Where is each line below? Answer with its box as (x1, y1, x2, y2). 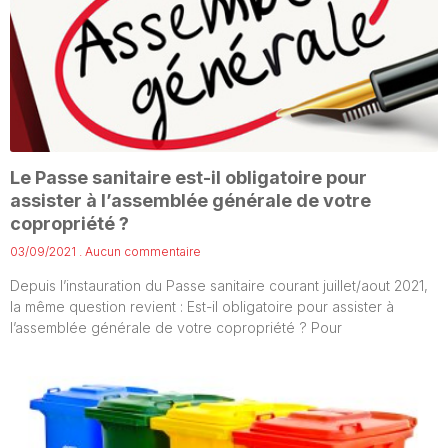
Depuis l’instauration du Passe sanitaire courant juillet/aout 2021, (10, 277, 428, 295)
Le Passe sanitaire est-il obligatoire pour (10, 167, 367, 189)
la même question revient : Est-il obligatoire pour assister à (10, 298, 394, 316)
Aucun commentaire (82, 244, 201, 260)
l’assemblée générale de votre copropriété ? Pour (10, 319, 342, 337)
